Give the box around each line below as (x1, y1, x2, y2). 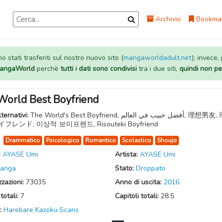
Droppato (135, 164, 166, 173)
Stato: (114, 164, 136, 173)
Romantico (85, 136, 116, 144)
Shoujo (157, 136, 177, 144)
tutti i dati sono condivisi (60, 64, 137, 73)
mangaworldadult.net (123, 53, 192, 62)
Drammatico (5, 136, 40, 144)
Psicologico (46, 136, 79, 144)
